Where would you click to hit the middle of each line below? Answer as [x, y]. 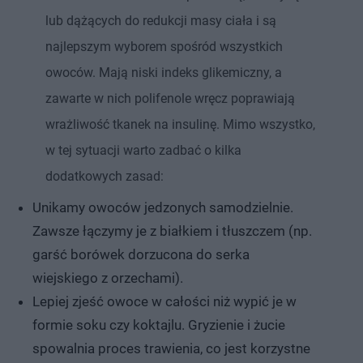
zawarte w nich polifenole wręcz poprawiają [170, 98]
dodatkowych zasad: [105, 176]
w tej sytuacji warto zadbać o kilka [143, 150]
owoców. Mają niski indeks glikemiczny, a [164, 72]
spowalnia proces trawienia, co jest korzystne [171, 348]
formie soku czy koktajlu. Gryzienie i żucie [159, 325]
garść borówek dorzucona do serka [141, 254]
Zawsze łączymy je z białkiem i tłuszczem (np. [172, 231]
